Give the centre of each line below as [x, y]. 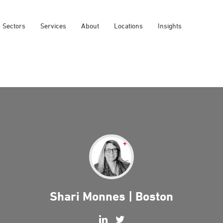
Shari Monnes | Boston [111, 196]
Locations [128, 25]
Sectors [14, 25]
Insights [170, 25]
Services [53, 25]
